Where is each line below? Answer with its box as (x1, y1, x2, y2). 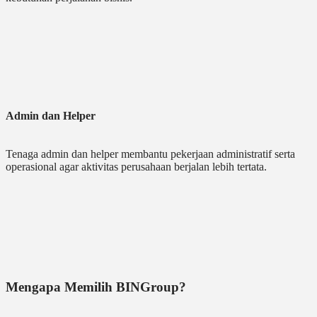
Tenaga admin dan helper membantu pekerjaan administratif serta (6, 148, 295, 161)
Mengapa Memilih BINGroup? (6, 279, 186, 295)
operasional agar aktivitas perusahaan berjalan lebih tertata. (6, 161, 267, 173)
